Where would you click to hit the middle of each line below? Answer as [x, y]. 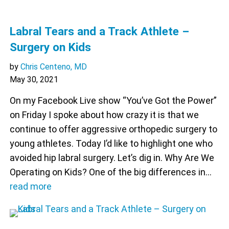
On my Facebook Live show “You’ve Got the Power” [113, 101]
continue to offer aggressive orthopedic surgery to [113, 129]
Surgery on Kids [50, 47]
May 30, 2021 [34, 80]
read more [30, 187]
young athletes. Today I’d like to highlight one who [111, 144]
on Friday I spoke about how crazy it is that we [104, 115]
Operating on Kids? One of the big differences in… [110, 172]
